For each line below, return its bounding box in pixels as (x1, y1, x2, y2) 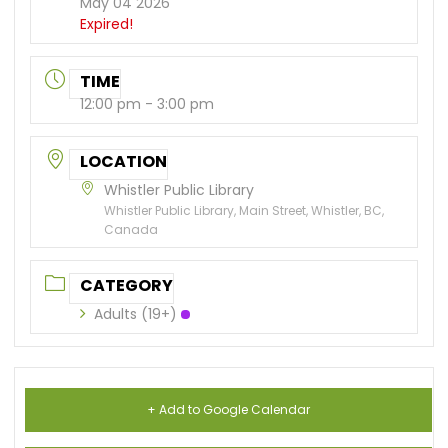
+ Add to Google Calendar (147, 400, 311, 418)
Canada (104, 220, 159, 238)
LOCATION (80, 149, 168, 173)
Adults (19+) (94, 303, 178, 324)
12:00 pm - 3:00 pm (80, 93, 215, 114)
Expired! (80, 14, 134, 35)
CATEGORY (80, 273, 174, 297)
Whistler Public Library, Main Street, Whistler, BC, (104, 201, 385, 219)
